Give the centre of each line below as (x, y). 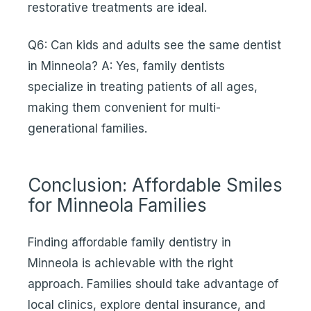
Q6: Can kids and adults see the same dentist (154, 45)
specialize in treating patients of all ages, (143, 87)
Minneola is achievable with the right (131, 263)
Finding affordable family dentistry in (129, 242)
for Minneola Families (117, 205)
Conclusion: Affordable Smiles (155, 185)
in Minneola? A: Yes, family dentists (126, 66)
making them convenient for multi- (124, 108)
